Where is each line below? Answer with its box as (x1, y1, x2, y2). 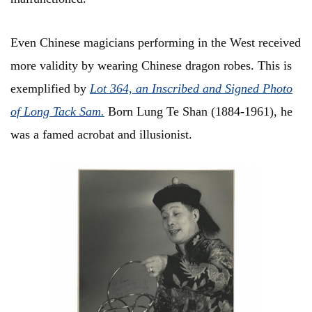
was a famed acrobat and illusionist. (10, 127, 196, 142)
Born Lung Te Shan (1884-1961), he (104, 104, 292, 119)
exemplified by (10, 81, 90, 96)
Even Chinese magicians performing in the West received (10, 36, 301, 50)
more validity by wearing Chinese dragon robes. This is (10, 58, 292, 73)
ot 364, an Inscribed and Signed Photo (97, 81, 292, 96)
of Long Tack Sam (10, 104, 101, 119)
